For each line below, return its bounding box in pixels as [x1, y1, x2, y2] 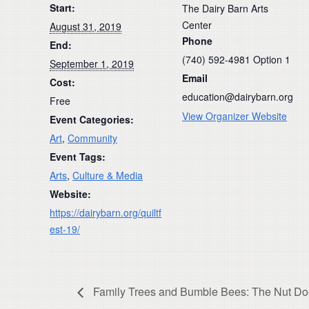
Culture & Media [72, 168, 143, 182]
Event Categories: [50, 112, 134, 126]
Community [68, 131, 117, 145]
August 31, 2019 [50, 19, 121, 33]
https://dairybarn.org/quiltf [50, 206, 161, 219]
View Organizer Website [182, 109, 287, 123]
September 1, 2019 [50, 57, 134, 70]
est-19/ [50, 222, 80, 236]
